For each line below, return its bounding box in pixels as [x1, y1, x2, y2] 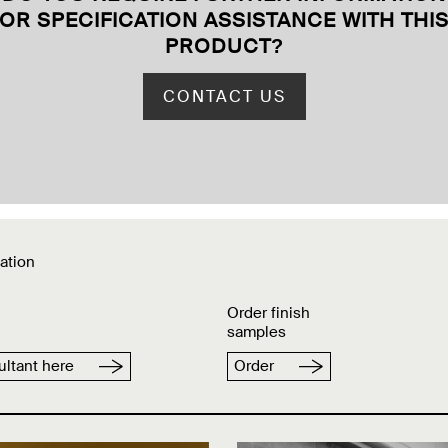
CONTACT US [162, 86, 286, 108]
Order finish [227, 303, 311, 324]
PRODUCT [164, 33, 271, 60]
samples [227, 322, 287, 343]
